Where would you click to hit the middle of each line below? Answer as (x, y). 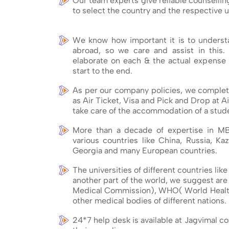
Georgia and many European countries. (145, 150)
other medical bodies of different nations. (150, 200)
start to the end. (102, 71)
